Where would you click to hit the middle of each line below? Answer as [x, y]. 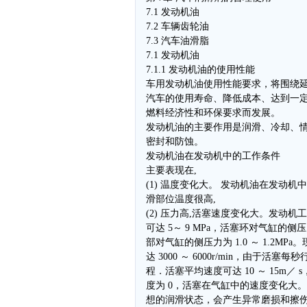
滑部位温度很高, [181, 199]
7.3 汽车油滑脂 [177, 41]
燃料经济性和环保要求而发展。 [213, 113]
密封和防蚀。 [175, 142]
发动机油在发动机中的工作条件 [213, 156]
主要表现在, [171, 170]
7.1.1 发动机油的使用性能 [200, 70]
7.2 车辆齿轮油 [177, 26]
